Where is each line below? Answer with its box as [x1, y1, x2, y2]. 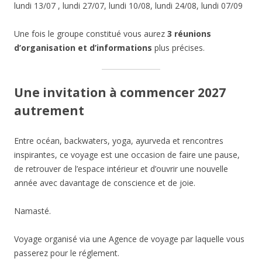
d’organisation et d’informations [14, 42, 152, 54]
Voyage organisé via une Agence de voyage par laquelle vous [14, 233, 244, 245]
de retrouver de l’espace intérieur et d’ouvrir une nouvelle [14, 163, 228, 175]
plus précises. [152, 42, 205, 54]
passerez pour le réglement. [14, 247, 119, 259]
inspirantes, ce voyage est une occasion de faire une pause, [14, 149, 240, 161]
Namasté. [14, 205, 51, 217]
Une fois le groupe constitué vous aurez [14, 28, 167, 40]
